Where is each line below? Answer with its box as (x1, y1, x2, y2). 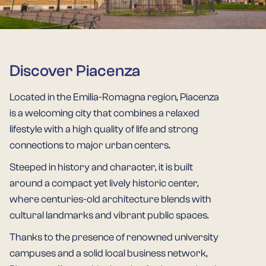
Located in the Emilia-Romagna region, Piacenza (9, 91, 219, 103)
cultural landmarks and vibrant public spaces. (9, 209, 209, 221)
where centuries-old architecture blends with (9, 193, 211, 205)
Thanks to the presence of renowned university (9, 231, 218, 243)
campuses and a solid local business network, (9, 247, 208, 259)
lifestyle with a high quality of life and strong (9, 123, 198, 135)
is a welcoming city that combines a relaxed (9, 107, 199, 119)
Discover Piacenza (9, 62, 140, 80)
